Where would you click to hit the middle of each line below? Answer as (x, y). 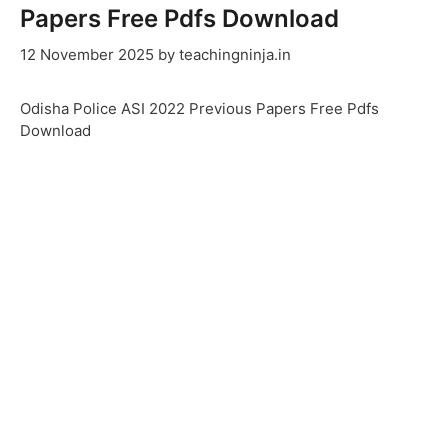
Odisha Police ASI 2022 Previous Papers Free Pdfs (199, 108)
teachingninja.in (235, 54)
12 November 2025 (87, 54)
